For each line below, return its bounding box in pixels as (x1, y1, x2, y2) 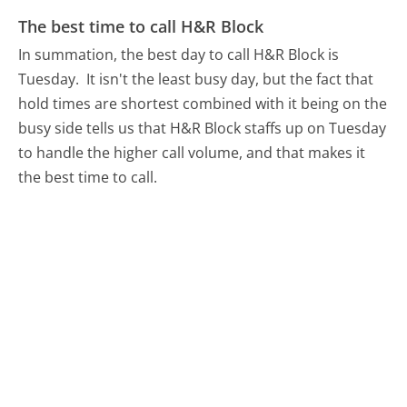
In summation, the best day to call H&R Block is (18, 45, 340, 65)
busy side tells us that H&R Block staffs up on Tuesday (18, 118, 387, 139)
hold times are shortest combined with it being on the (18, 94, 388, 114)
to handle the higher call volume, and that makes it (18, 143, 366, 164)
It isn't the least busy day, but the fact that (86, 69, 374, 90)
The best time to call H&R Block (18, 15, 264, 37)
